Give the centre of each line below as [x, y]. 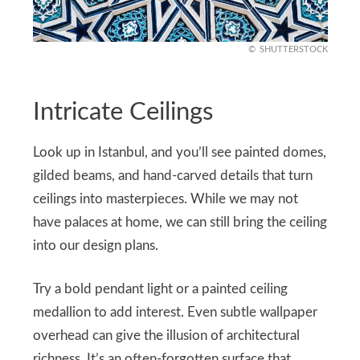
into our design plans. [95, 246]
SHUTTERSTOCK [293, 50]
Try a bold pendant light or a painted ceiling [160, 290]
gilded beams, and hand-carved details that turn [172, 176]
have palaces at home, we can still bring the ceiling [180, 223]
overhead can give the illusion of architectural [166, 336]
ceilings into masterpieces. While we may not [165, 200]
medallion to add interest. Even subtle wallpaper [175, 313]
